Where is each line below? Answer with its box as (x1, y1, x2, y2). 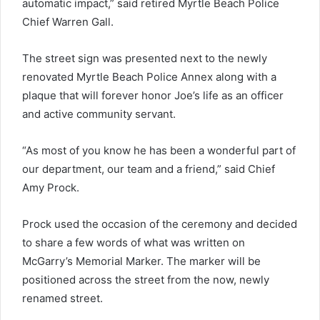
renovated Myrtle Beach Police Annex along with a (22, 69, 276, 84)
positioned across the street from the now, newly (22, 272, 269, 286)
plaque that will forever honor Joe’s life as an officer (22, 88, 284, 102)
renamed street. (22, 291, 103, 305)
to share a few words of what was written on (22, 235, 245, 249)
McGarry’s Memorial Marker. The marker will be (22, 254, 261, 268)
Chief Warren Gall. (22, 14, 114, 29)
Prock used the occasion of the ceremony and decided (22, 216, 297, 231)
